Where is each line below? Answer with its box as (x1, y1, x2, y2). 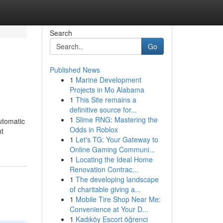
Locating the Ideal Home (75, 154, 153, 164)
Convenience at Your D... (69, 204, 148, 214)
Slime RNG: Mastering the (75, 114, 158, 124)
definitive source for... (69, 105, 137, 114)
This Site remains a (75, 95, 136, 105)
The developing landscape (75, 174, 159, 184)
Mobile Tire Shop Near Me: (75, 194, 161, 204)
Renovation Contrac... (69, 164, 138, 174)
